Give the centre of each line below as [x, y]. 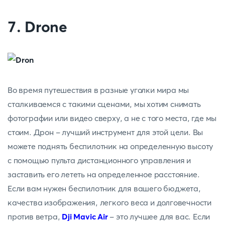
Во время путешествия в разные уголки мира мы [98, 90]
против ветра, [35, 216]
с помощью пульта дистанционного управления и [99, 160]
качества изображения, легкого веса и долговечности [109, 202]
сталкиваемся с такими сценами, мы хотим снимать [104, 104]
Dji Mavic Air [85, 216]
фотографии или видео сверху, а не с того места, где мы [112, 118]
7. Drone [39, 27]
